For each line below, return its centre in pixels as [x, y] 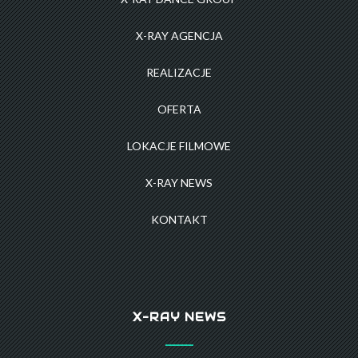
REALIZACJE [179, 73]
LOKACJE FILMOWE [179, 146]
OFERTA [179, 109]
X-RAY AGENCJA [179, 36]
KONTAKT [179, 220]
